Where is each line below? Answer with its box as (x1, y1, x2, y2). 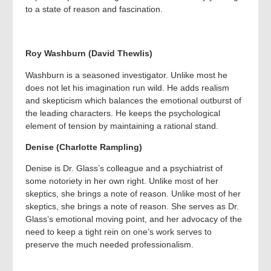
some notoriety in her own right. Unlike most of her (25, 176, 218, 186)
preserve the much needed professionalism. (25, 240, 194, 250)
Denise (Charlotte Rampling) (25, 142, 142, 152)
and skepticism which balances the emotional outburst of (25, 95, 241, 105)
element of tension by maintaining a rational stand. (25, 120, 218, 131)
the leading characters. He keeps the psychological (25, 108, 220, 118)
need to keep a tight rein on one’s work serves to (25, 227, 212, 237)
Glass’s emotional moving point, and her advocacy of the (25, 214, 242, 224)
